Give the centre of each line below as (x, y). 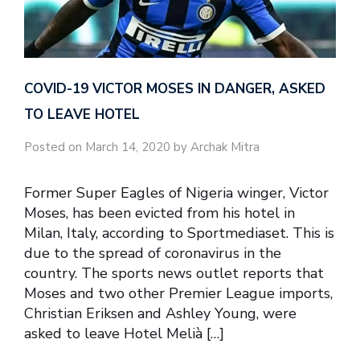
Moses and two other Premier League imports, (178, 294)
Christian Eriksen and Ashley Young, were (160, 314)
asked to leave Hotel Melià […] (124, 334)
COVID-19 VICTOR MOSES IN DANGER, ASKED (175, 88)
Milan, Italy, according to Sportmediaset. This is (179, 233)
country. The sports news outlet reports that (174, 274)
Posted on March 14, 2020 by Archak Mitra (142, 147)
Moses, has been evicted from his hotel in (160, 213)
